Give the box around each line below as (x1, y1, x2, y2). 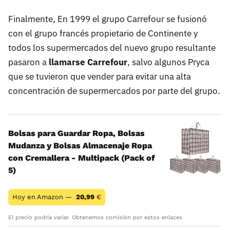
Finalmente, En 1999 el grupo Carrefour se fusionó (8, 13, 207, 25)
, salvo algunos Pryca (127, 56, 209, 68)
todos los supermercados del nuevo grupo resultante (8, 42, 216, 53)
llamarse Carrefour (49, 56, 127, 68)
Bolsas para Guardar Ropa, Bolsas (8, 128, 145, 138)
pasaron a (8, 56, 49, 68)
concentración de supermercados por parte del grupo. (8, 85, 220, 97)
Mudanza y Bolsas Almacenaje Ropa (8, 140, 152, 150)
